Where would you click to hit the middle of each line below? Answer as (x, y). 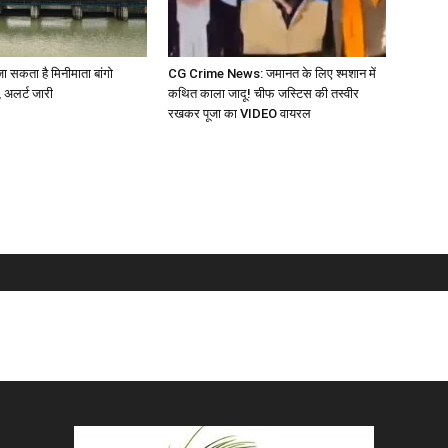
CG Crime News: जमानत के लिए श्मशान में (272, 73)
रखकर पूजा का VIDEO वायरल (239, 113)
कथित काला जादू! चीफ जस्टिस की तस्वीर (263, 93)
